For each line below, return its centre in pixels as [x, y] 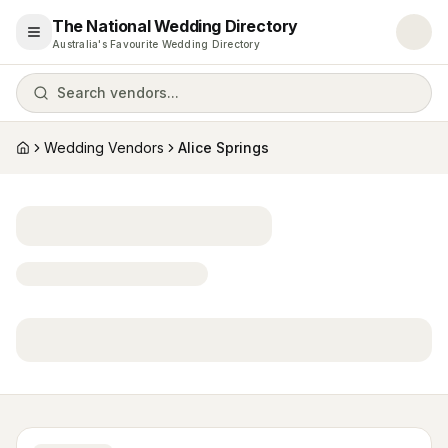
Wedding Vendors [104, 147]
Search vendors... [118, 92]
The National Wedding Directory [175, 26]
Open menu [73, 40]
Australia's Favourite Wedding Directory [156, 44]
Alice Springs [223, 147]
